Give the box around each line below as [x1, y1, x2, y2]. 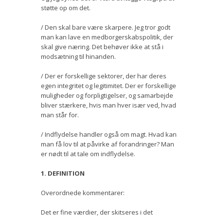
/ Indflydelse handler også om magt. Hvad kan [41, 129, 177, 139]
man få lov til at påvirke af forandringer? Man [41, 139, 174, 148]
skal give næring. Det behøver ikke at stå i [41, 42, 163, 51]
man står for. [41, 110, 79, 119]
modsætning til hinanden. [41, 52, 116, 61]
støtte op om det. [41, 3, 91, 12]
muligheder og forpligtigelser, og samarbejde [41, 91, 173, 100]
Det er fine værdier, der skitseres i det [41, 207, 153, 217]
